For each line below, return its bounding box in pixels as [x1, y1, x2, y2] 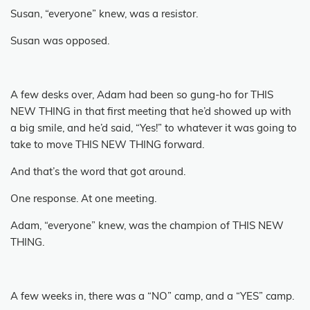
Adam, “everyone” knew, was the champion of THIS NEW [10, 221, 284, 232]
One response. [10, 194, 78, 205]
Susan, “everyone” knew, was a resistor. [10, 9, 198, 20]
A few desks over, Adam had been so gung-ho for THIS [10, 90, 273, 101]
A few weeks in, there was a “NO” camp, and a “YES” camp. [10, 291, 294, 302]
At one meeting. [81, 194, 156, 205]
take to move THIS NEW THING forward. [10, 140, 204, 151]
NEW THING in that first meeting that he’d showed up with [10, 107, 291, 118]
